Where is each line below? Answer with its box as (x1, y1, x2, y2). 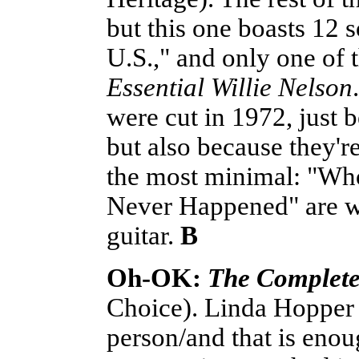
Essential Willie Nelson (107, 72, 353, 102)
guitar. (107, 220, 180, 250)
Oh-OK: (107, 263, 208, 292)
